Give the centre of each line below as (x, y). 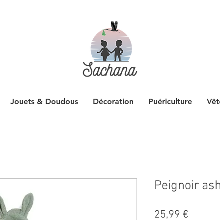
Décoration (113, 102)
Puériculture (170, 102)
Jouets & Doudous (44, 102)
